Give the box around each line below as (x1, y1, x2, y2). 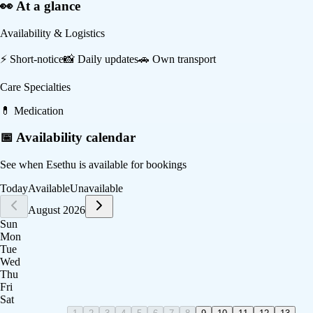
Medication (14, 104, 64, 117)
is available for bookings (76, 159, 187, 171)
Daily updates (78, 52, 138, 65)
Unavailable (70, 182, 123, 195)
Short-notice (10, 52, 64, 65)
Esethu (46, 159, 76, 171)
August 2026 (28, 204, 85, 217)
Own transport (152, 52, 216, 65)
